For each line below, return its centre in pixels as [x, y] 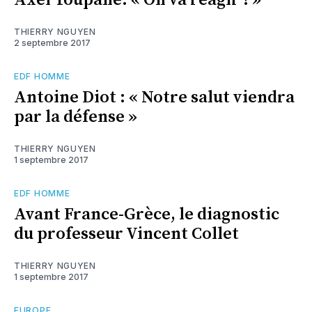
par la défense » [76, 117]
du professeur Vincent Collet [126, 234]
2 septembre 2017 [52, 43]
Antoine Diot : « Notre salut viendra [154, 98]
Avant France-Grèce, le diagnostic [147, 215]
